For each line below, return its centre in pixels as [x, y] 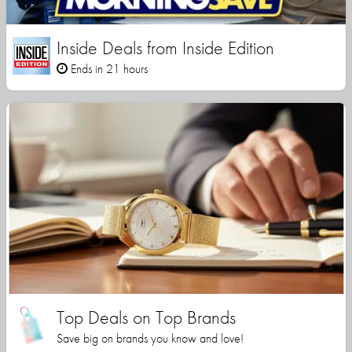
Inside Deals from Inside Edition [165, 48]
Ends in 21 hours [108, 69]
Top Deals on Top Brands [146, 317]
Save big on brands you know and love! [150, 339]
